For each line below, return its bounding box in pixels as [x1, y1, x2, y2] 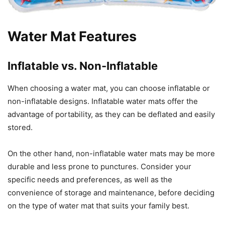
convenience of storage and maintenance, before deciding [8, 187, 214, 197]
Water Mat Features [8, 28, 137, 45]
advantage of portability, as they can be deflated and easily [8, 109, 215, 119]
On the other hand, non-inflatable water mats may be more [8, 148, 215, 158]
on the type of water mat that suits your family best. [8, 200, 189, 210]
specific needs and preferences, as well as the [8, 174, 172, 184]
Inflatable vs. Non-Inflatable [8, 59, 158, 72]
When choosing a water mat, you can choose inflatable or [8, 83, 210, 93]
